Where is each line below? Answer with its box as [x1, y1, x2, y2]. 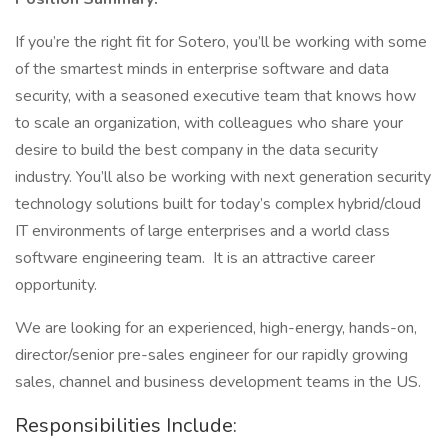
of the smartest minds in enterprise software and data [15, 58, 389, 80]
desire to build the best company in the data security [15, 139, 378, 161]
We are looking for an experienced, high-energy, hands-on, [15, 317, 417, 339]
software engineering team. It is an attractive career [15, 247, 375, 269]
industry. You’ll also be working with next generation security [15, 166, 431, 188]
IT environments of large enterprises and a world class [15, 220, 390, 242]
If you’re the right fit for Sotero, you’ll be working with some [15, 31, 427, 53]
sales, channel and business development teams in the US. [15, 371, 421, 393]
